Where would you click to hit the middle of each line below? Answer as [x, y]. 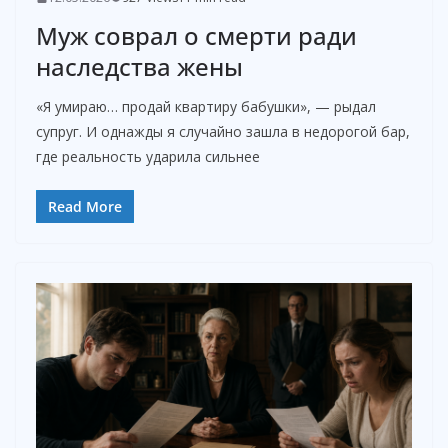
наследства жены [139, 67]
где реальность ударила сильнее [148, 157]
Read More [85, 207]
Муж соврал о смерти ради [196, 36]
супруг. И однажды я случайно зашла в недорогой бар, [223, 132]
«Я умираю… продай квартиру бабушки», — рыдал [206, 107]
